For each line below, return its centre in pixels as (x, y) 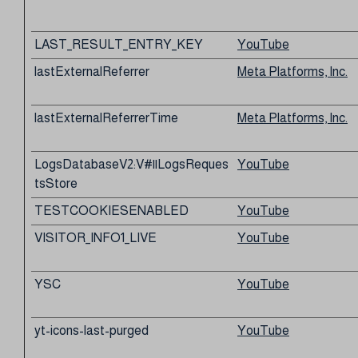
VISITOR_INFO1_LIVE (95, 238)
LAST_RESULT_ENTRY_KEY (119, 44)
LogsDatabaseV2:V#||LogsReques (131, 164)
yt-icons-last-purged (91, 330)
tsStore (56, 183)
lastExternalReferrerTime (106, 118)
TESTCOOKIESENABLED (111, 211)
